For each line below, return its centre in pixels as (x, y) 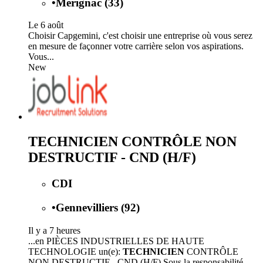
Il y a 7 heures (54, 230)
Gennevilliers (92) (98, 207)
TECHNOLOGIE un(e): (75, 251)
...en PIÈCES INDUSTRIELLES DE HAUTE (116, 241)
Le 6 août (46, 25)
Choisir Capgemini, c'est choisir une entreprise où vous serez (140, 36)
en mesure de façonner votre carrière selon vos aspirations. (136, 46)
